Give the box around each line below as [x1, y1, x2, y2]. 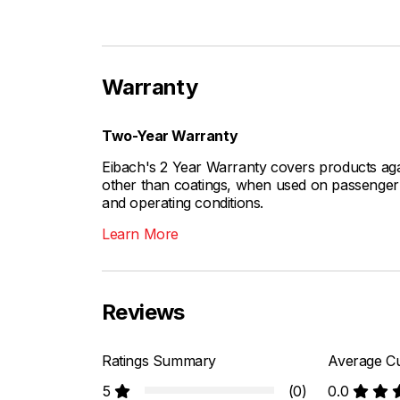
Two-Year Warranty [102, 127, 238, 146]
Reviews [102, 299, 185, 326]
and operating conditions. [102, 194, 264, 212]
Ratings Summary [102, 352, 216, 371]
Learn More [102, 225, 179, 244]
